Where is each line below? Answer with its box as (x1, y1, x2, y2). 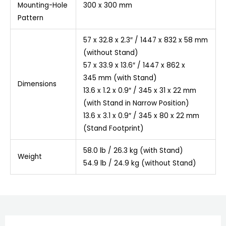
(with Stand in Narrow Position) (83, 98, 189, 108)
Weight (17, 152, 42, 162)
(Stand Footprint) (83, 124, 144, 134)
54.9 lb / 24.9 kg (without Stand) (83, 158, 196, 168)
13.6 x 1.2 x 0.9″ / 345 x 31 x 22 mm (83, 86, 196, 96)
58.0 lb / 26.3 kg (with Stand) (83, 146, 183, 156)
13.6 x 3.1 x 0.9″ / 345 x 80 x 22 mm (83, 111, 199, 121)
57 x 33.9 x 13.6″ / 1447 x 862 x (83, 61, 185, 71)
